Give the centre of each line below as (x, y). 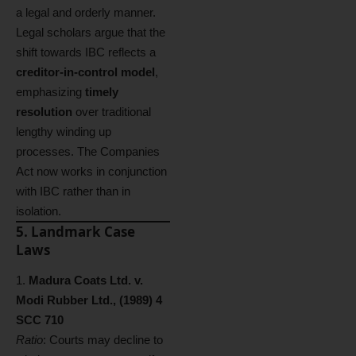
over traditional (112, 112)
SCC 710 (40, 319)
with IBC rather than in (73, 191)
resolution (44, 112)
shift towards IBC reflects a (86, 52)
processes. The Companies (88, 151)
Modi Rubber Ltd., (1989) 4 (89, 300)
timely (102, 92)
